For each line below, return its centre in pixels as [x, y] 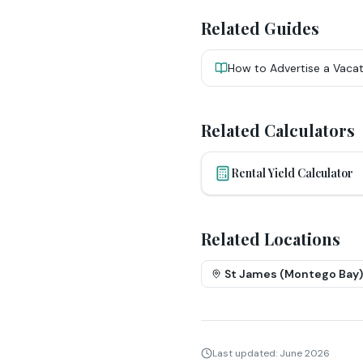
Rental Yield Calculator [292, 173]
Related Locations [271, 239]
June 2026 [305, 353]
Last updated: [246, 353]
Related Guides [260, 28]
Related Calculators [278, 130]
